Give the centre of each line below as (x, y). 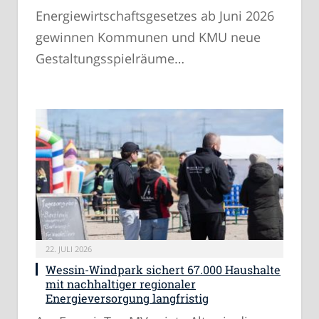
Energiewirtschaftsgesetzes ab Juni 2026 (155, 16)
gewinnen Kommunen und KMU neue (148, 37)
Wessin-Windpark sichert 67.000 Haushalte (163, 269)
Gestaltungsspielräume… (110, 59)
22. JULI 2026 (69, 249)
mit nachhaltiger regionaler (121, 283)
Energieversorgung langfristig (127, 298)
